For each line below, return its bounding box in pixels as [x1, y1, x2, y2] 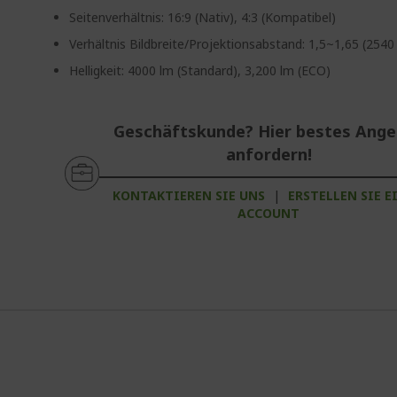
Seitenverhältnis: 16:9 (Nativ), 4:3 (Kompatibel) [69, 9, 337, 26]
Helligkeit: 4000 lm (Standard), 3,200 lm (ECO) [69, 62, 331, 79]
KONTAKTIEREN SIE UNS [113, 187, 266, 204]
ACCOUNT [237, 205, 300, 222]
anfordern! [225, 144, 312, 165]
